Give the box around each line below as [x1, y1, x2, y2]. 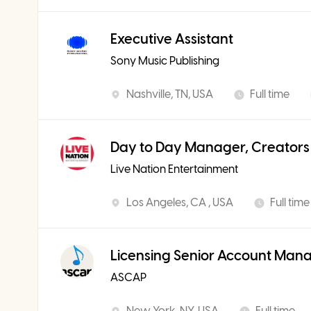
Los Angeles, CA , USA [126, 196, 233, 209]
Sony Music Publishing [110, 54, 219, 67]
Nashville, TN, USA [126, 87, 213, 101]
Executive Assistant [110, 31, 233, 47]
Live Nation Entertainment [110, 162, 238, 176]
